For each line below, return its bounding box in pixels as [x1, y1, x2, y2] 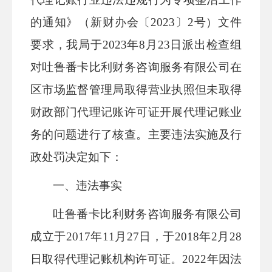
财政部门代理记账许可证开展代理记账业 [30, 106, 242, 118]
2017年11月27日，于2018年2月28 [66, 230, 242, 243]
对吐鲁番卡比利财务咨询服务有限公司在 [30, 61, 242, 73]
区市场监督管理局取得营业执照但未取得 [30, 83, 242, 96]
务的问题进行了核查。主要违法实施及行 [30, 128, 242, 141]
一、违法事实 [53, 179, 123, 192]
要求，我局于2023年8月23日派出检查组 [30, 38, 242, 51]
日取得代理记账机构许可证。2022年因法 [30, 253, 242, 265]
